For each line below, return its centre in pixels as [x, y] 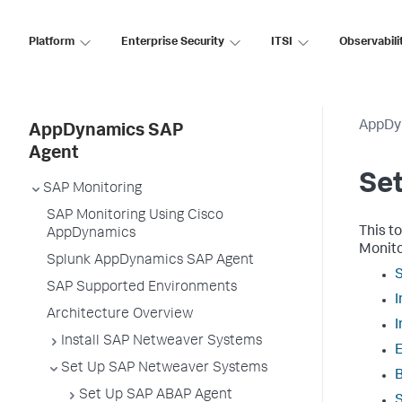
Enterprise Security [173, 42]
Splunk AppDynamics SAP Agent [150, 261]
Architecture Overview [120, 315]
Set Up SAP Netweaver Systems [164, 369]
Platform [52, 42]
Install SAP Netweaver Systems [162, 342]
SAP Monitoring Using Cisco [135, 216]
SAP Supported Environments [142, 288]
